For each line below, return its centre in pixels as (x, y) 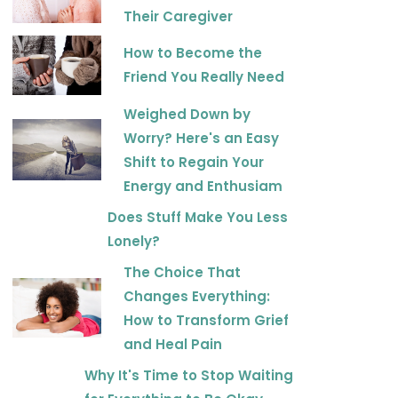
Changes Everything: (197, 296)
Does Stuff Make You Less (197, 217)
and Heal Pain (173, 344)
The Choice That (182, 272)
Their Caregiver (178, 16)
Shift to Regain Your (194, 162)
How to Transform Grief (206, 320)
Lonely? (133, 241)
